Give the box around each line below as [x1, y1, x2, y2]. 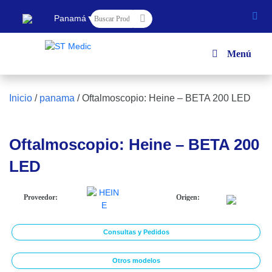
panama [39, 93, 75, 103]
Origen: [175, 193, 200, 202]
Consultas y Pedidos [103, 228, 169, 236]
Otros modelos [112, 257, 160, 264]
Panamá [54, 13, 86, 23]
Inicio [9, 93, 32, 103]
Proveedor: [24, 193, 58, 202]
